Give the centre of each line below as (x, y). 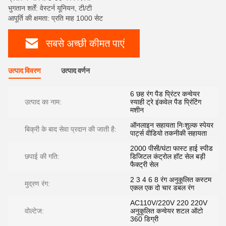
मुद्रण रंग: (37, 184)
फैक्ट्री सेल (144, 164)
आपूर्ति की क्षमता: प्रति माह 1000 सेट (55, 18)
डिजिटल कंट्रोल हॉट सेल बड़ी (168, 156)
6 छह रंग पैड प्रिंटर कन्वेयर (165, 94)
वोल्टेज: (34, 211)
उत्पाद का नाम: (43, 102)
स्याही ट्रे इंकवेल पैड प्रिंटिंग (166, 102)
